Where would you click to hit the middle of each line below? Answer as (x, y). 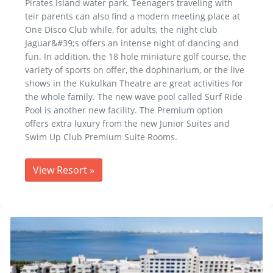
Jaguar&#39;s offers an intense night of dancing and (132, 43)
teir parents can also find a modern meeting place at (133, 16)
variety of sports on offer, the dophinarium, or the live (135, 69)
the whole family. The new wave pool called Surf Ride (134, 96)
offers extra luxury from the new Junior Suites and (127, 123)
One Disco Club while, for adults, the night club (121, 29)
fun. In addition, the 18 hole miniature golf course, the (136, 56)
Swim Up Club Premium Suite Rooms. (101, 136)
